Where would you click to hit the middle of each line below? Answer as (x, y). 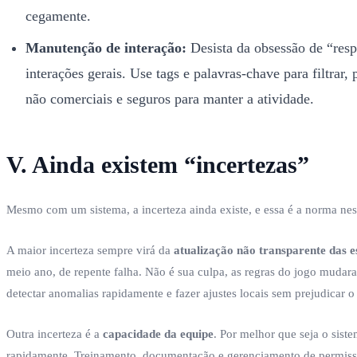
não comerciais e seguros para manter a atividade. (170, 98)
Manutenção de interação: (106, 47)
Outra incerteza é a (55, 333)
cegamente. (58, 16)
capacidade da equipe (158, 333)
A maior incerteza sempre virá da (90, 250)
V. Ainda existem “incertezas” (158, 164)
